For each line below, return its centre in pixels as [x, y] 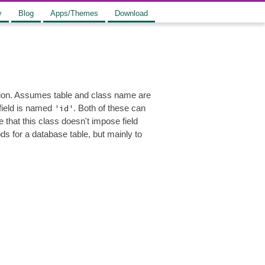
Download [131, 13]
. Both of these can [109, 108]
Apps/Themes [74, 13]
